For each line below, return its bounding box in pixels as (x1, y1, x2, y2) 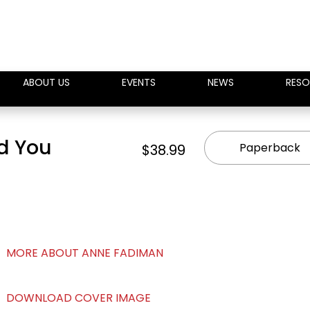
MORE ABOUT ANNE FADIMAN (6, 245, 163, 261)
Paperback (239, 140, 300, 156)
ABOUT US (23, 75, 70, 89)
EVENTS (122, 75, 156, 89)
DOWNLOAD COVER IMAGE (6, 290, 151, 306)
